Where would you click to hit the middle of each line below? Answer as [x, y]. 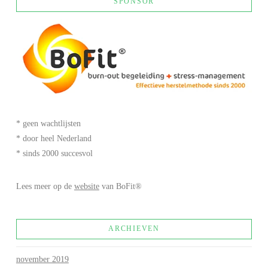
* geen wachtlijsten [48, 123]
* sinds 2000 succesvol [54, 153]
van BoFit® [120, 186]
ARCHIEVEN [134, 228]
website [86, 186]
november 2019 [42, 259]
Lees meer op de [45, 186]
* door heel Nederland [54, 138]
